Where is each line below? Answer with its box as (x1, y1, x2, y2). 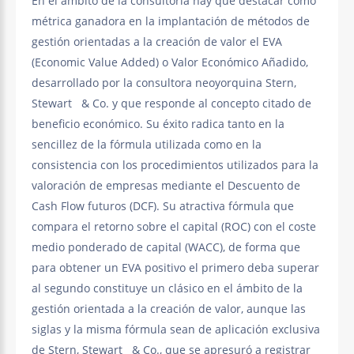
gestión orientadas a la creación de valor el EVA (32, 34, 282, 50)
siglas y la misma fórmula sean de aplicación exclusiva (32, 322, 320, 337)
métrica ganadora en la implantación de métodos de (32, 13, 310, 29)
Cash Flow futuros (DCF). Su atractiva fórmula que (32, 198, 294, 214)
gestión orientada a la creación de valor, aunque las (32, 301, 306, 317)
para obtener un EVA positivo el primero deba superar (32, 260, 319, 276)
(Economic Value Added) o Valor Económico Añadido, (32, 55, 308, 70)
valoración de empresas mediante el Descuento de (32, 178, 300, 194)
